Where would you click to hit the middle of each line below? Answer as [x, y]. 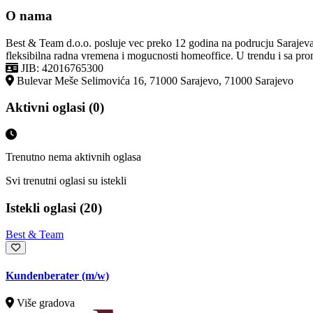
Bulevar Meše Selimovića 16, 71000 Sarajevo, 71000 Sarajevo [155, 80]
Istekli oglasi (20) [54, 208]
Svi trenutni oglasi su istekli [66, 180]
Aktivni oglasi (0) [55, 108]
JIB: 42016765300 [62, 68]
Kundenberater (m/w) [57, 275]
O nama [29, 15]
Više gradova [46, 303]
